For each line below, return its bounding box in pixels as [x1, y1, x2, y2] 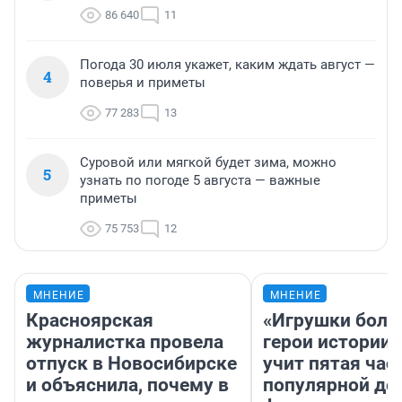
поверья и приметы [80, 74, 205, 92]
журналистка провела [26, 331, 223, 354]
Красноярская [26, 310, 153, 332]
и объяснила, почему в [26, 374, 229, 397]
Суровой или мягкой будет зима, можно [80, 154, 336, 171]
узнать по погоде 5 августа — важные [80, 172, 320, 189]
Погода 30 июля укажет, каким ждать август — [80, 57, 375, 74]
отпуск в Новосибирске [26, 353, 237, 375]
